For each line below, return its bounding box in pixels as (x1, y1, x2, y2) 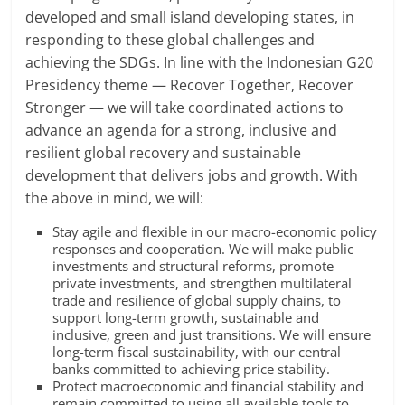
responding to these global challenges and (25, 30, 316, 51)
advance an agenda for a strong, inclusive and (25, 120, 338, 141)
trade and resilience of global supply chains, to (52, 291, 342, 310)
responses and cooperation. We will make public (52, 240, 354, 259)
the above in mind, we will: (25, 188, 204, 209)
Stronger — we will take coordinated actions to (25, 98, 344, 118)
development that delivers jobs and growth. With (25, 165, 359, 186)
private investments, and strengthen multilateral (52, 274, 353, 293)
